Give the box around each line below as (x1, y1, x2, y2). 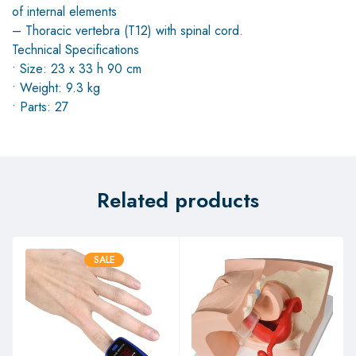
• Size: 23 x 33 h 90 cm (12, 59, 141, 78)
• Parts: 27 (12, 97, 68, 116)
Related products (97, 184, 259, 215)
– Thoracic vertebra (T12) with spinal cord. (12, 21, 243, 40)
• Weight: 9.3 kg (12, 78, 100, 97)
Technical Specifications (12, 40, 139, 59)
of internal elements (12, 2, 117, 21)
